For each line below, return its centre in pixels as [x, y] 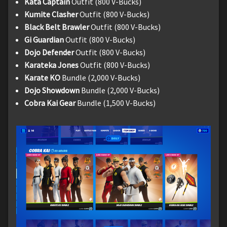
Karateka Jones [52, 65]
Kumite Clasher [51, 14]
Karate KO [43, 78]
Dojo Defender [49, 52]
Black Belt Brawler [57, 27]
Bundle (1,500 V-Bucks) [116, 103]
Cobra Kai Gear [50, 103]
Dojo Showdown [53, 90]
